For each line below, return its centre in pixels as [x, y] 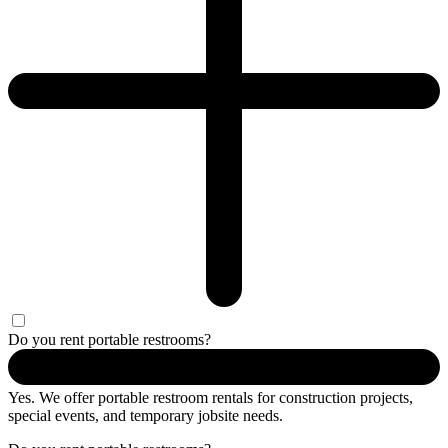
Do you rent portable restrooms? [109, 339]
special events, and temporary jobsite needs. [145, 415]
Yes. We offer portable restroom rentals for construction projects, [210, 397]
